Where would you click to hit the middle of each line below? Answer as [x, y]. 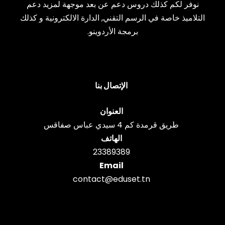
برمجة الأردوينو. [113, 31]
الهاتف [111, 138]
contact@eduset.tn [111, 179]
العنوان [111, 111]
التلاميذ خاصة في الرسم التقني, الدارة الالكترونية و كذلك [113, 18]
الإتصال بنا [111, 86]
